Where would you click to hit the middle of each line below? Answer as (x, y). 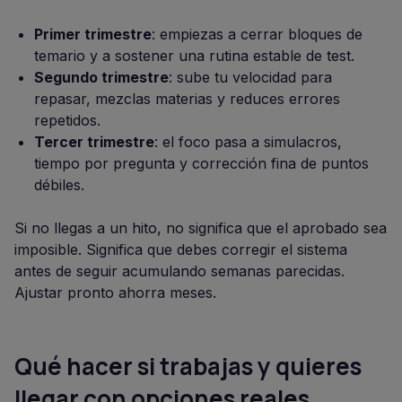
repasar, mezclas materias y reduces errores (187, 99)
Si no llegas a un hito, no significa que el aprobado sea (201, 228)
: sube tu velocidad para (250, 78)
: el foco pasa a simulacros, (248, 142)
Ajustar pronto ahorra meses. (115, 293)
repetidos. (67, 121)
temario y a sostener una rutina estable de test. (194, 56)
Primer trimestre (93, 35)
